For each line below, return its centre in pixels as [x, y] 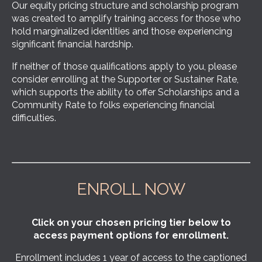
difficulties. [34, 118]
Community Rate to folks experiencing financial [113, 105]
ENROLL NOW [131, 189]
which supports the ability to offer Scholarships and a [125, 92]
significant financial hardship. [73, 44]
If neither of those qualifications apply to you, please [124, 67]
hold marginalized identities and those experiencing [122, 32]
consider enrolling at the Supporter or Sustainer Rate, [125, 80]
